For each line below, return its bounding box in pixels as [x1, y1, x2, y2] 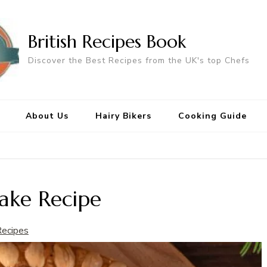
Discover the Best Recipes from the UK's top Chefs [28, 54, 250, 66]
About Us [25, 110, 69, 122]
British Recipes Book [28, 30, 186, 52]
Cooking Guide [178, 110, 247, 122]
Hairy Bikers [95, 110, 151, 122]
